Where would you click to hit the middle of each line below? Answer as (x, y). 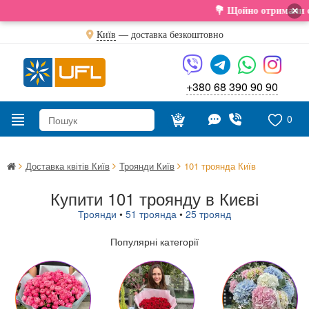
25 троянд (208, 214)
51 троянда (151, 214)
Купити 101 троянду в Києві (154, 198)
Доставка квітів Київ (68, 166)
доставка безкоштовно (177, 35)
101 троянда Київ (220, 166)
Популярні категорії (154, 241)
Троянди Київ (147, 166)
